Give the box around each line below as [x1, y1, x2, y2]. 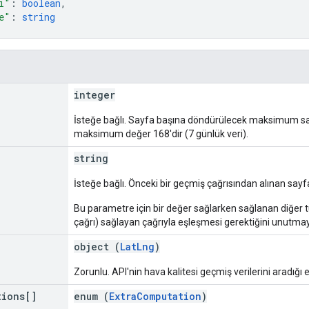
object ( [74, 239, 120, 253]
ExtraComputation [109, 289, 201, 303]
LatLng [120, 239, 154, 253]
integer [74, 88, 115, 101]
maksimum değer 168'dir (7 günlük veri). [74, 128, 248, 139]
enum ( [74, 289, 109, 303]
